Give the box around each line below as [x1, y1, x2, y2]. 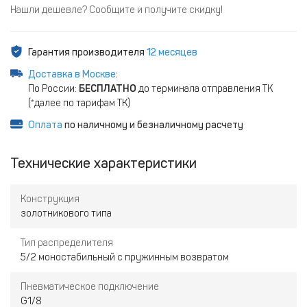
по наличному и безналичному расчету [62, 119, 243, 131]
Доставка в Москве [28, 69, 116, 80]
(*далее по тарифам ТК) [28, 97, 130, 109]
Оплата [28, 119, 62, 131]
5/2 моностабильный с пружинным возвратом [21, 251, 229, 263]
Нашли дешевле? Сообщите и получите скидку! [10, 4, 223, 16]
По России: [28, 83, 79, 95]
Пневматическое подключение [21, 281, 159, 293]
